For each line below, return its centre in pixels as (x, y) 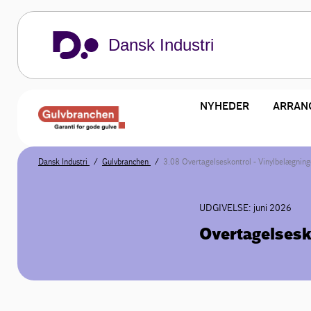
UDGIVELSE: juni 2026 (246, 208)
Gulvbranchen (126, 162)
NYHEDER (224, 106)
